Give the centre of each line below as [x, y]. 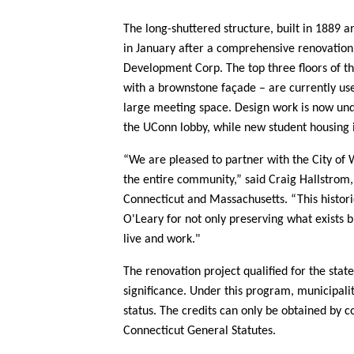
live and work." [162, 239]
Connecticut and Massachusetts [204, 200]
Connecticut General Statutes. [200, 331]
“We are [146, 160]
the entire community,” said [196, 180]
